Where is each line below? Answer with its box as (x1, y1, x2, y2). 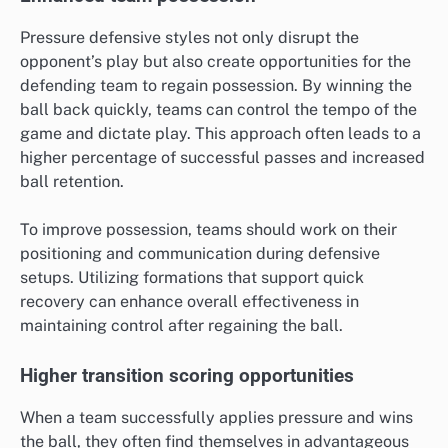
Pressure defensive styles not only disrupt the (20, 28, 359, 48)
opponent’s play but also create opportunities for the (20, 52, 411, 72)
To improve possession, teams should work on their (20, 220, 397, 240)
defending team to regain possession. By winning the (20, 76, 412, 96)
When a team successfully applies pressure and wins (20, 408, 413, 428)
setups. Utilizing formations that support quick (20, 268, 364, 288)
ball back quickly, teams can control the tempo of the (20, 100, 417, 120)
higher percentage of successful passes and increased (20, 148, 425, 168)
